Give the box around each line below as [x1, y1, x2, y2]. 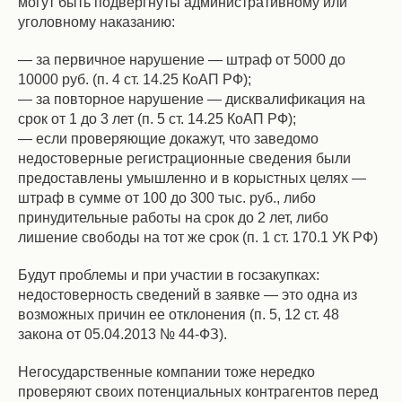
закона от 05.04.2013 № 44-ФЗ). [18, 327, 227, 342]
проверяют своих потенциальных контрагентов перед [18, 384, 378, 399]
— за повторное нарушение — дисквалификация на [18, 92, 365, 107]
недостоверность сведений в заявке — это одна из [18, 287, 357, 302]
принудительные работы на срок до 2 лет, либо [18, 210, 328, 225]
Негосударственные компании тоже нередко [18, 364, 315, 380]
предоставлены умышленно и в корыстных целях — [18, 170, 366, 186]
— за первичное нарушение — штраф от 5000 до [18, 52, 345, 67]
